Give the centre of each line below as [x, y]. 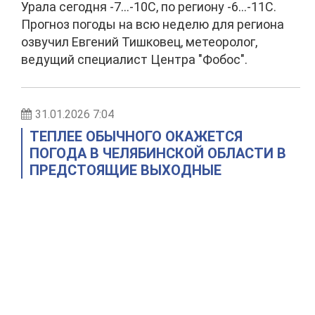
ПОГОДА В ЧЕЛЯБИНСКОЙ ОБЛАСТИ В [158, 153]
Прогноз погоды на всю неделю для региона [153, 24]
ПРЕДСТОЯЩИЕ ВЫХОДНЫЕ [126, 170]
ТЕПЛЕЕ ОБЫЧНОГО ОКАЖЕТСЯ [136, 136]
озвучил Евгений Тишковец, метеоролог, [139, 42]
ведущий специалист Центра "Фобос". [134, 59]
